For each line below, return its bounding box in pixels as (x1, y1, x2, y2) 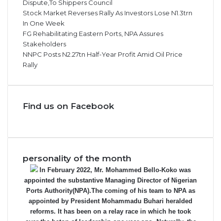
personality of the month (23, 153, 131, 163)
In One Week (23, 19, 65, 27)
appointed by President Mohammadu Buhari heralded (29, 197, 192, 204)
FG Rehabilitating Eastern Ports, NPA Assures (23, 29, 163, 37)
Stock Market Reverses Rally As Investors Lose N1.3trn (23, 8, 192, 16)
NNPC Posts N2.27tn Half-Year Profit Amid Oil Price (23, 50, 183, 58)
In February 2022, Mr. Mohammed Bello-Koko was (39, 166, 191, 173)
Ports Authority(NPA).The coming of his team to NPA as (26, 186, 195, 194)
